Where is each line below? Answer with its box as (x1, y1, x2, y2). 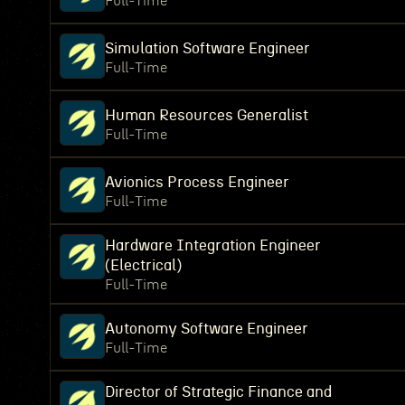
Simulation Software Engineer (105, 41, 310, 56)
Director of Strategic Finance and (105, 384, 332, 400)
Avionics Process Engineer (105, 174, 289, 190)
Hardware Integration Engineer (105, 238, 321, 253)
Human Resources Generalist (105, 108, 308, 123)
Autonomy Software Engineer (105, 321, 308, 336)
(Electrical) (105, 258, 182, 273)
